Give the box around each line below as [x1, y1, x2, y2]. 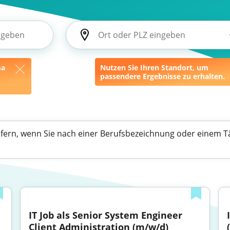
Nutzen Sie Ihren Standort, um [100, 63, 208, 72]
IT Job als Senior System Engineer [29, 209, 183, 221]
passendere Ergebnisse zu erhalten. [100, 71, 225, 81]
